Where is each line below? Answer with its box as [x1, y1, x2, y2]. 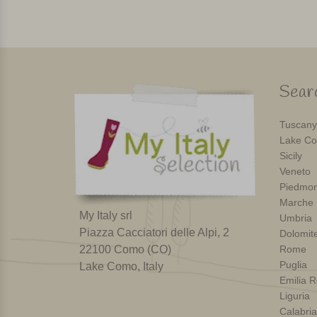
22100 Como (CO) [79, 243, 171, 256]
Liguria [279, 290, 310, 302]
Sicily [279, 150, 302, 162]
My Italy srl [79, 209, 132, 222]
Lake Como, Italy [79, 260, 163, 273]
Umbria [279, 212, 312, 224]
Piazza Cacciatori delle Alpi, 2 [79, 226, 229, 239]
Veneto [279, 166, 311, 178]
